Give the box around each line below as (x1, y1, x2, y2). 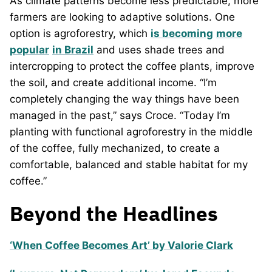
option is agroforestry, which (10, 27, 151, 39)
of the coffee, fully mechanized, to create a (10, 141, 220, 154)
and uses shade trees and (93, 43, 225, 56)
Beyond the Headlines (10, 200, 218, 226)
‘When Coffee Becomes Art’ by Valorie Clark (10, 239, 233, 251)
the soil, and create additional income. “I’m (10, 76, 217, 89)
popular (10, 43, 49, 56)
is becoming (151, 27, 213, 39)
